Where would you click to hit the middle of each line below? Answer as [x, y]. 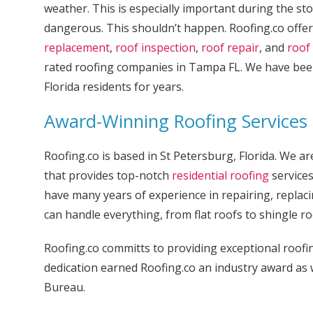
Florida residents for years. [114, 87]
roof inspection [155, 48]
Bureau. [64, 287]
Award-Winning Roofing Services [175, 121]
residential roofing [220, 175]
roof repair [230, 48]
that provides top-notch [108, 175]
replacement [77, 48]
